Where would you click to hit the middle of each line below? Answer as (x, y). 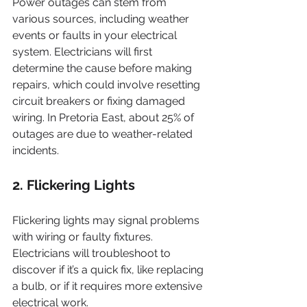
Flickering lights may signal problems (107, 220)
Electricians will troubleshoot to (93, 253)
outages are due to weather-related (104, 134)
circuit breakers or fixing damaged (100, 101)
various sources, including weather (102, 19)
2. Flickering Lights (74, 185)
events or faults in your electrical (96, 35)
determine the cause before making (103, 68)
